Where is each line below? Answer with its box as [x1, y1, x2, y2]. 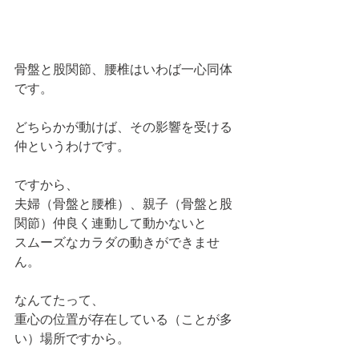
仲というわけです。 [14, 137, 130, 154]
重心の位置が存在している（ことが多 [14, 310, 232, 327]
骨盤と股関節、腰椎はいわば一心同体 [14, 60, 232, 77]
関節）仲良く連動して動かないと [14, 214, 207, 231]
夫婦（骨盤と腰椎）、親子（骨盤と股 [14, 195, 232, 212]
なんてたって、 [14, 291, 104, 308]
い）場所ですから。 [14, 329, 130, 346]
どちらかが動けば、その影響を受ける [14, 118, 232, 135]
